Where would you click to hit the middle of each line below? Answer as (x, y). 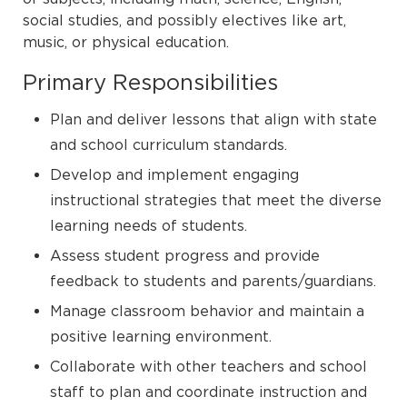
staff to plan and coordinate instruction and (208, 392)
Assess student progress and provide (185, 255)
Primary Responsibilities (150, 82)
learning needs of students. (149, 225)
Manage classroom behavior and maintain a (207, 311)
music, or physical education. (126, 42)
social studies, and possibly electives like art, (184, 20)
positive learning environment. (161, 336)
